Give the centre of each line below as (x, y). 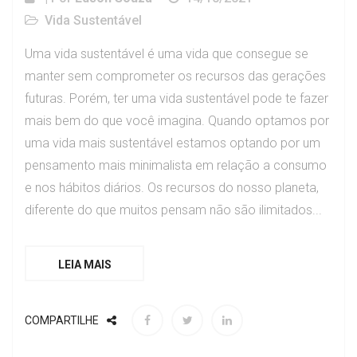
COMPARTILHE (62, 320)
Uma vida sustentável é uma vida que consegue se (167, 53)
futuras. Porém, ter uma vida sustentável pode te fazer (177, 98)
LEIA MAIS (84, 264)
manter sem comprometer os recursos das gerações (175, 76)
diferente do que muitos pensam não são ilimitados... (173, 210)
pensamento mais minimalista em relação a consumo (176, 165)
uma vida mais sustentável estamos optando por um (173, 143)
